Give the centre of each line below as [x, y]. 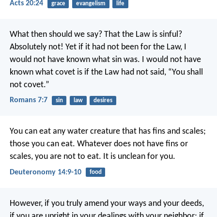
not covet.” [30, 85]
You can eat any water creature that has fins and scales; [108, 132]
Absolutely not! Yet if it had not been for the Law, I [98, 47]
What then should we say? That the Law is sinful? [96, 35]
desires [103, 101]
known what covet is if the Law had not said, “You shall [106, 73]
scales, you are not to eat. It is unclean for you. [93, 157]
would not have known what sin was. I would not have [105, 60]
